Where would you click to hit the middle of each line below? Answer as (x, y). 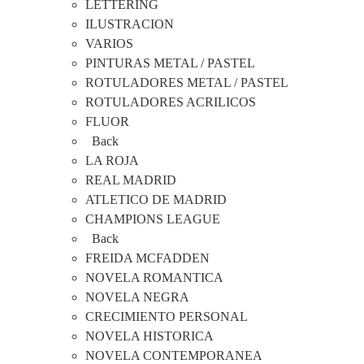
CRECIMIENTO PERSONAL (167, 317)
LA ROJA (112, 161)
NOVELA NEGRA (137, 297)
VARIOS (109, 44)
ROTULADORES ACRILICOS (171, 102)
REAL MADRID (131, 180)
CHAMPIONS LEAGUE (153, 219)
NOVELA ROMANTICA (154, 278)
